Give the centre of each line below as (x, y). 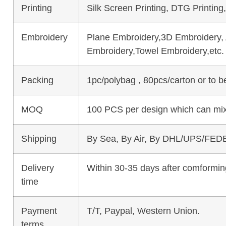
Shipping (39, 139)
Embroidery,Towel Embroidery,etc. (155, 51)
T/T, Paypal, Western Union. (143, 211)
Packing (37, 80)
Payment (39, 211)
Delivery (37, 168)
